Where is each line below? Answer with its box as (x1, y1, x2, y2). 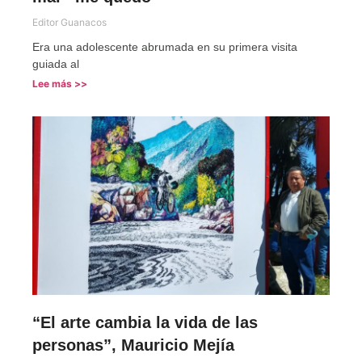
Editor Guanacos (32, 16, 107, 29)
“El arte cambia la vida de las (32, 314, 258, 332)
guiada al (32, 57, 79, 71)
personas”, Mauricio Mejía (32, 336, 234, 355)
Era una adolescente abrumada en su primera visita (32, 40, 297, 54)
